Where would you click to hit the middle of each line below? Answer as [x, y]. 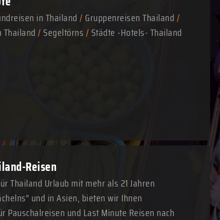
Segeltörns [63, 32]
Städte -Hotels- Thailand [137, 32]
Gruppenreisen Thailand [130, 18]
